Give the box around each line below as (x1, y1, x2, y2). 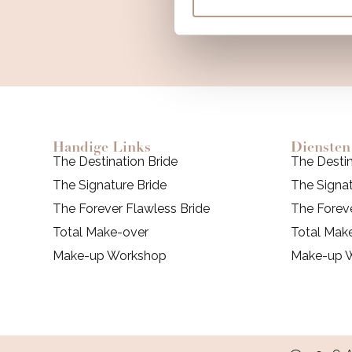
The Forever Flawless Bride (53, 200, 211, 216)
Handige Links (53, 137, 152, 156)
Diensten (290, 137, 350, 156)
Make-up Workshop (53, 247, 167, 263)
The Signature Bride (53, 177, 167, 192)
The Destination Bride (53, 153, 178, 169)
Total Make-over (53, 224, 149, 240)
